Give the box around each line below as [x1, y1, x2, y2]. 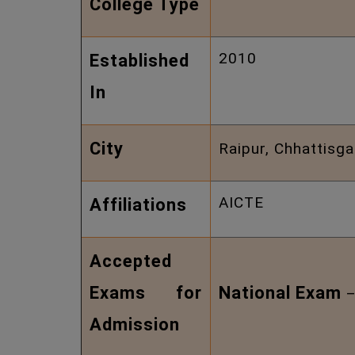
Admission [90, 315, 180, 334]
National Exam [219, 283, 342, 303]
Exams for [90, 283, 202, 303]
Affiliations [90, 195, 187, 215]
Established [90, 51, 189, 71]
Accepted [90, 251, 172, 271]
